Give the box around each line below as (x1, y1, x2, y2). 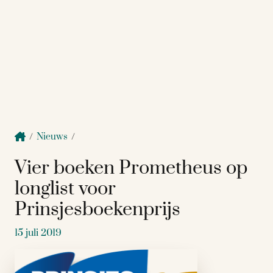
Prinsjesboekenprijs (15, 197, 180, 221)
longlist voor (15, 177, 116, 200)
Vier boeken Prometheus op (15, 156, 247, 180)
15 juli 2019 (15, 227, 62, 239)
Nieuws (37, 131, 68, 143)
